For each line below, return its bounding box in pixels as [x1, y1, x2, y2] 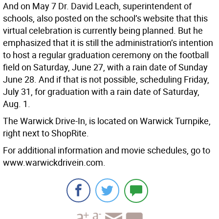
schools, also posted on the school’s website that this [3, 12, 208, 24]
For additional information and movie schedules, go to [3, 144, 210, 156]
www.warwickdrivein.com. [3, 156, 106, 169]
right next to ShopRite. [3, 127, 89, 139]
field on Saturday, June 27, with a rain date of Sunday [3, 61, 208, 73]
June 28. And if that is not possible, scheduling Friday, [3, 73, 209, 86]
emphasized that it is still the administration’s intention [3, 37, 213, 49]
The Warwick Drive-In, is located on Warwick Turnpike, [3, 115, 211, 127]
